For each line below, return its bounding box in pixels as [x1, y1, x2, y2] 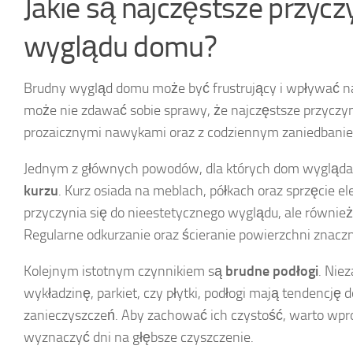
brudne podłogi [225, 262, 318, 280]
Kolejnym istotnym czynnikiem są [24, 262, 225, 280]
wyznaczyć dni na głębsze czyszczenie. [24, 328, 254, 346]
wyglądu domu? [24, 28, 217, 65]
